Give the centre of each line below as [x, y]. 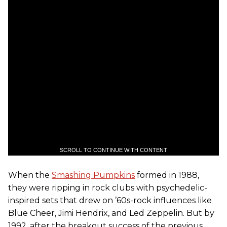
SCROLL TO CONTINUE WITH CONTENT [113, 150]
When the [30, 175]
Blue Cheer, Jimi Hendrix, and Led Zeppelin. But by [111, 213]
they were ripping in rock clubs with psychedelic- [108, 187]
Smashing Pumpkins [93, 175]
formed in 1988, [167, 175]
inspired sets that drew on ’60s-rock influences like [110, 200]
